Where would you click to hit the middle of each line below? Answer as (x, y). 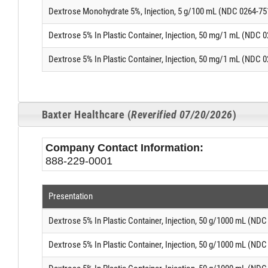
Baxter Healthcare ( (86, 115)
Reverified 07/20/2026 (182, 115)
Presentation (70, 196)
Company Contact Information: (124, 147)
